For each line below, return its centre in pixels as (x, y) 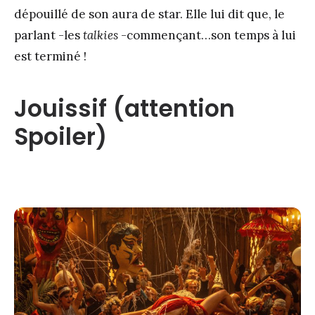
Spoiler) (60, 136)
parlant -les (49, 35)
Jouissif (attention (124, 108)
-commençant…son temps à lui (207, 35)
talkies (101, 35)
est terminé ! (50, 56)
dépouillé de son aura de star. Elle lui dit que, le (149, 14)
